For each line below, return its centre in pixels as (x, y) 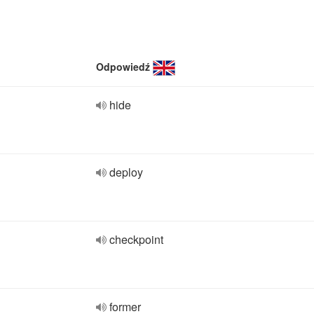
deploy (126, 172)
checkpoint (136, 239)
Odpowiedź (123, 67)
